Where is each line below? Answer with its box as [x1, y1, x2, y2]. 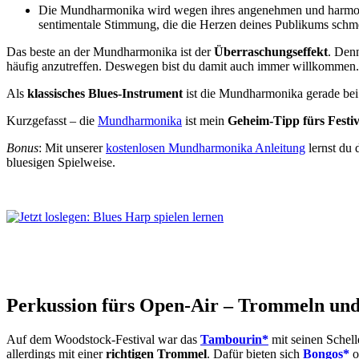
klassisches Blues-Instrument [27, 86, 183, 100]
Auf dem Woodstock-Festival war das [6, 332, 200, 346]
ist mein [182, 113, 228, 127]
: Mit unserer [38, 140, 106, 155]
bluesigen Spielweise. [6, 155, 115, 169]
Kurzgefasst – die [6, 113, 98, 127]
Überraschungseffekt [214, 44, 328, 58]
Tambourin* [200, 332, 268, 346]
